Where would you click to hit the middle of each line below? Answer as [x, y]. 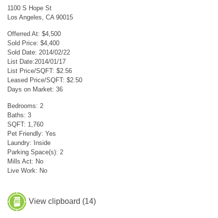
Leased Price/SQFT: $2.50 [45, 80]
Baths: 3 [19, 115]
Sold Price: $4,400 [33, 43]
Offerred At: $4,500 [34, 34]
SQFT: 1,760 [25, 124]
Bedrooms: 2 [25, 106]
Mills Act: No [25, 161]
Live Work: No [27, 170]
